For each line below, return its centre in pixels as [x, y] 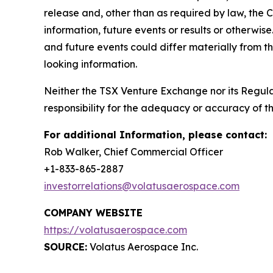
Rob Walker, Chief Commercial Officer [133, 152]
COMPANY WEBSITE [93, 213]
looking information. [90, 64]
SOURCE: [66, 247]
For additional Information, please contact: [155, 135]
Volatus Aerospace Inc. [143, 247]
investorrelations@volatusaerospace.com [142, 186]
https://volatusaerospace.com [115, 230]
